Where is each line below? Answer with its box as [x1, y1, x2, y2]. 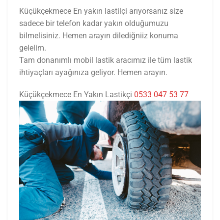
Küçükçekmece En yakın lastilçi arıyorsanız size [19, 6, 183, 16]
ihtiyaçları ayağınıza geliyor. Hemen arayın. [19, 67, 167, 77]
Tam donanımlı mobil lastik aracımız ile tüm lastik [19, 55, 192, 65]
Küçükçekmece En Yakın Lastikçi [19, 90, 134, 100]
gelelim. [19, 43, 46, 53]
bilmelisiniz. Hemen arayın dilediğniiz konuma [19, 30, 178, 40]
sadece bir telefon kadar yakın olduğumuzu [19, 18, 168, 28]
